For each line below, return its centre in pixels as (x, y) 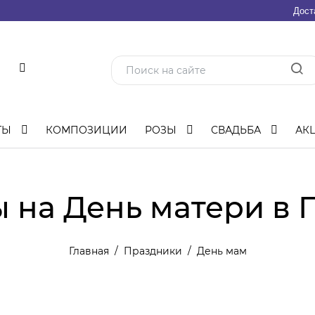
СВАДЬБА (237, 130)
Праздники (153, 251)
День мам (221, 251)
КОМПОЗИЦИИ (86, 130)
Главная (89, 251)
